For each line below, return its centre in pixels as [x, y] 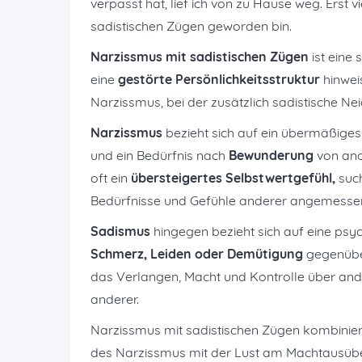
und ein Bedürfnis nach [160, 155]
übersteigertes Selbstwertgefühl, [233, 178]
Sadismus [120, 231]
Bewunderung [271, 155]
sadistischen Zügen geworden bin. [191, 26]
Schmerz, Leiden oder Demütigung [197, 254]
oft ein [111, 178]
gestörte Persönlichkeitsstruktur [219, 79]
